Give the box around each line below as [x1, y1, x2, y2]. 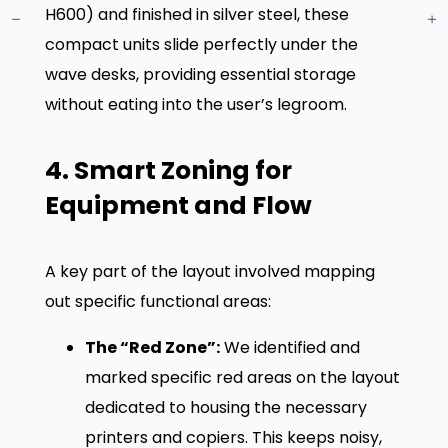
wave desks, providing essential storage [44, 63, 356, 87]
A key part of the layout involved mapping [44, 259, 375, 283]
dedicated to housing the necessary [84, 395, 367, 419]
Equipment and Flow [44, 188, 312, 224]
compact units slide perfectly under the [44, 33, 358, 57]
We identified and [219, 335, 360, 359]
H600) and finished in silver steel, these [44, 3, 349, 27]
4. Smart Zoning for [44, 153, 292, 189]
